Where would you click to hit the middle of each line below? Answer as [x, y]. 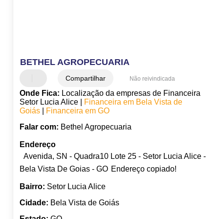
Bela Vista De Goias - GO [64, 169]
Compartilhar [85, 78]
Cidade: [34, 203]
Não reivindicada [152, 79]
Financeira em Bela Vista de [133, 102]
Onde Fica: [39, 93]
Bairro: [32, 187]
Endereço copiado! [143, 169]
